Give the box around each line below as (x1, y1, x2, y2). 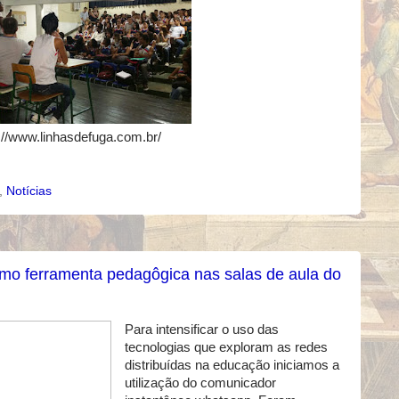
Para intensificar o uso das (124, 322, 279, 338)
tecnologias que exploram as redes (124, 340, 328, 355)
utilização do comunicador (124, 376, 276, 391)
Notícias (6, 183, 52, 198)
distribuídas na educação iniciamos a (124, 358, 339, 373)
